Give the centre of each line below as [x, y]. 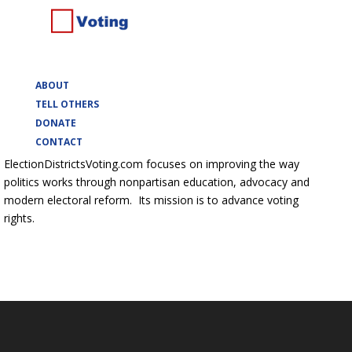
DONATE [55, 123]
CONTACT [59, 142]
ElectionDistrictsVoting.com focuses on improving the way [151, 164]
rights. [19, 218]
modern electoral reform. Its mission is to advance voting [151, 200]
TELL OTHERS [67, 104]
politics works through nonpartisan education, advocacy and [156, 182]
